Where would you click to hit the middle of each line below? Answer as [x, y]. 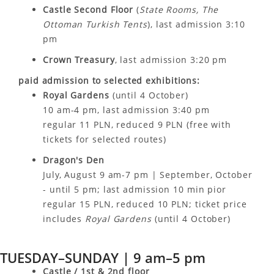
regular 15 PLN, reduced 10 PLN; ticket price [145, 204]
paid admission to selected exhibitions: [109, 80]
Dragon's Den [74, 160]
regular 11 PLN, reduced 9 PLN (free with [137, 124]
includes [64, 219]
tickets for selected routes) [105, 139]
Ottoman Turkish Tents [95, 24]
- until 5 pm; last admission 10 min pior [135, 189]
